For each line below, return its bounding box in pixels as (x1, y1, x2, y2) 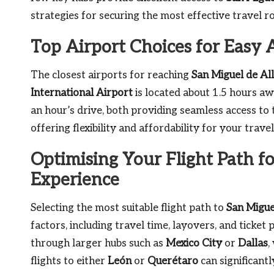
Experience (31, 169, 119, 190)
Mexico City (166, 237, 222, 250)
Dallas (238, 237, 268, 250)
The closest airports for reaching (31, 68, 191, 81)
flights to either (31, 254, 108, 267)
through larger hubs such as (31, 237, 166, 250)
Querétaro (147, 254, 198, 267)
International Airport (31, 86, 133, 99)
